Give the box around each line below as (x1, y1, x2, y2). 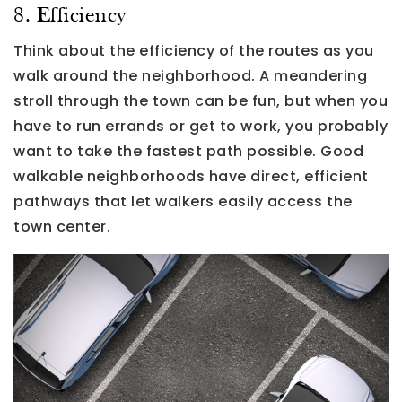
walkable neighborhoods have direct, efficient (13, 166, 369, 188)
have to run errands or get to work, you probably (13, 116, 388, 137)
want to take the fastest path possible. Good (13, 141, 363, 162)
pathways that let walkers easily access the (13, 191, 353, 213)
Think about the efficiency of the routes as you (13, 40, 374, 62)
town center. (13, 216, 110, 238)
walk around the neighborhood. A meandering (13, 66, 367, 87)
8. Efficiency (13, 5, 127, 28)
